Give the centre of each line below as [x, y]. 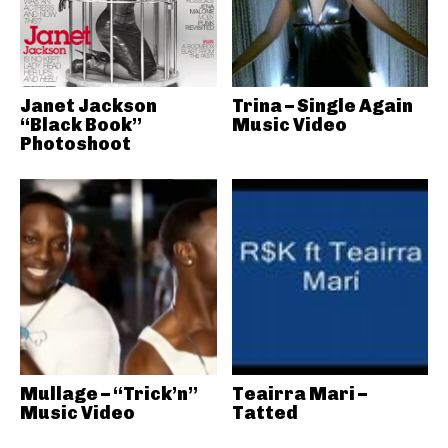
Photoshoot [75, 143]
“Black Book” [81, 124]
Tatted [264, 413]
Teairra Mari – [299, 394]
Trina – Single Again [322, 105]
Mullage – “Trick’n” [109, 394]
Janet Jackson [88, 105]
